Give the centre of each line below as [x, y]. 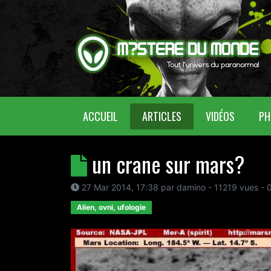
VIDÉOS [220, 116]
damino [191, 187]
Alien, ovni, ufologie [111, 207]
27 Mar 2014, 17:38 [120, 187]
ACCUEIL [100, 116]
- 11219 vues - [236, 187]
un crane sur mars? [168, 164]
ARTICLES [162, 116]
